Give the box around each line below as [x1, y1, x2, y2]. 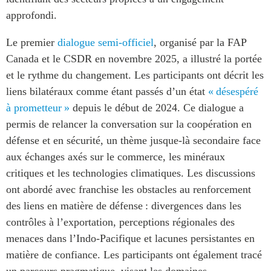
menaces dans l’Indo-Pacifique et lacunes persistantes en [6, 232, 255, 244]
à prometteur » [6, 101, 73, 114]
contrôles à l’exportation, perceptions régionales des [6, 215, 235, 228]
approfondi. [6, 8, 60, 21]
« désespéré [208, 85, 258, 97]
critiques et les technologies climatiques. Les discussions [6, 166, 255, 179]
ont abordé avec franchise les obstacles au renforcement [6, 183, 251, 195]
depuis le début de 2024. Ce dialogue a [73, 101, 244, 114]
